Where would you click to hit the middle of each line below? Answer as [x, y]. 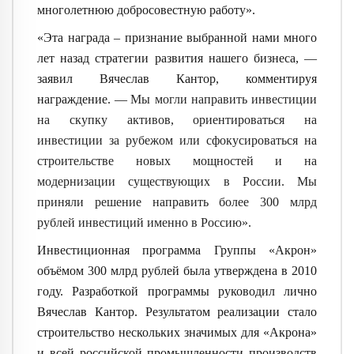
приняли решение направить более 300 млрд [177, 201]
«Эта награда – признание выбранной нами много [177, 37]
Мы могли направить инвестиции [224, 99]
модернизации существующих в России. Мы [177, 181]
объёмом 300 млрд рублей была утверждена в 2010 [177, 270]
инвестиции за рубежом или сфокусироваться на [177, 140]
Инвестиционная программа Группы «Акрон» [177, 250]
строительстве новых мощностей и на [177, 160]
